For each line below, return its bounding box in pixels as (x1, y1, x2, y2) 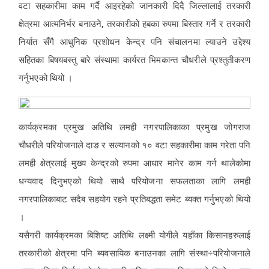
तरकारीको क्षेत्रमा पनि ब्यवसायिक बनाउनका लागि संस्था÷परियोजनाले (19, 248, 250, 259)
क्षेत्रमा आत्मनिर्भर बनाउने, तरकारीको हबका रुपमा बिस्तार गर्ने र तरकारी (19, 19, 250, 29)
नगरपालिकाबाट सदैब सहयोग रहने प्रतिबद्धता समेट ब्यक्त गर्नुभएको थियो (19, 194, 250, 205)
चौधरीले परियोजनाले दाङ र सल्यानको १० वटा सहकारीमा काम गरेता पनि (19, 140, 250, 151)
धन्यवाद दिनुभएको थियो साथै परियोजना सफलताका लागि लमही (19, 176, 250, 187)
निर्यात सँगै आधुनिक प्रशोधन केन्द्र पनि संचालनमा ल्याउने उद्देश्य (19, 37, 250, 47)
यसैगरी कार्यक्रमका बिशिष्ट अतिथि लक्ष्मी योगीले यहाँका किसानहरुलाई (19, 230, 250, 241)
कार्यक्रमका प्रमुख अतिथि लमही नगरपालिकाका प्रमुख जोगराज (19, 122, 250, 133)
